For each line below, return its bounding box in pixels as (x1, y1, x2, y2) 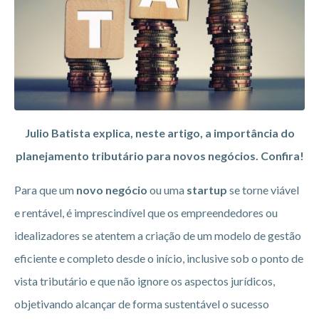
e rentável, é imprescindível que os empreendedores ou (14, 205, 278, 219)
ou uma (147, 182, 187, 197)
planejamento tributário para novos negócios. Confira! (15, 148, 304, 162)
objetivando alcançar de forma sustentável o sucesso (14, 296, 269, 310)
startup (187, 182, 227, 197)
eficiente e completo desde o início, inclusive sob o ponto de (14, 251, 303, 265)
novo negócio (76, 182, 147, 197)
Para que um (14, 182, 76, 197)
